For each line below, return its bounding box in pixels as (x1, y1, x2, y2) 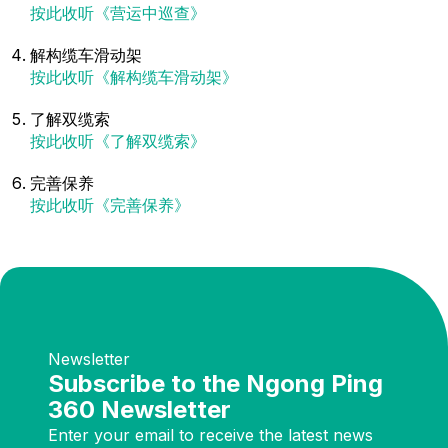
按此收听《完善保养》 (30, 195, 190, 215)
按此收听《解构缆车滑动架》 (30, 67, 238, 87)
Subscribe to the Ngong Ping (48, 369, 383, 398)
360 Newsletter (48, 395, 231, 424)
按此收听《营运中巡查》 (30, 3, 206, 23)
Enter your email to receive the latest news (48, 425, 373, 445)
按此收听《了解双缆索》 (30, 131, 206, 151)
